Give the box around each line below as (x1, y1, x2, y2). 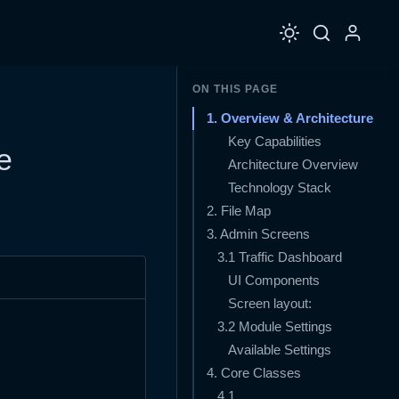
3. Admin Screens (207, 227, 310, 242)
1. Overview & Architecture (207, 111, 373, 126)
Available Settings (228, 343, 331, 358)
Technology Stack (228, 181, 331, 196)
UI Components (228, 273, 320, 289)
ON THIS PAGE (192, 83, 278, 95)
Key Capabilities (228, 134, 322, 150)
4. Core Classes (207, 366, 301, 381)
